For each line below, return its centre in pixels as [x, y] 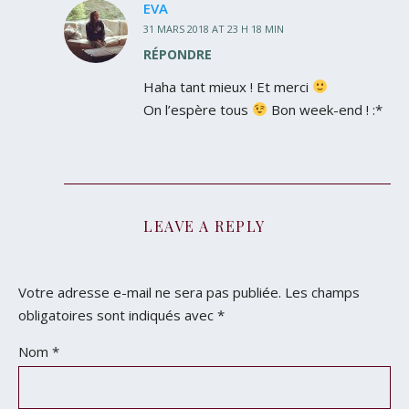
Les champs [322, 292]
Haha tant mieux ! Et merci [228, 86]
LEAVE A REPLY [204, 225]
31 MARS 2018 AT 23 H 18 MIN [214, 28]
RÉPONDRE [178, 54]
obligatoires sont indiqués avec [118, 315]
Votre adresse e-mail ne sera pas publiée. [150, 292]
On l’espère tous [198, 109]
